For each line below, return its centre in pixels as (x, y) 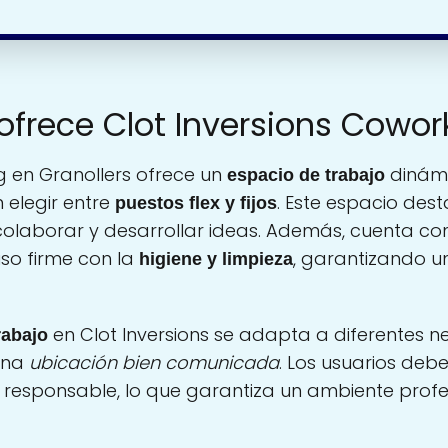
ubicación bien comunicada (154, 363)
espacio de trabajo (306, 175)
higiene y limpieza (216, 259)
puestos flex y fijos (196, 203)
